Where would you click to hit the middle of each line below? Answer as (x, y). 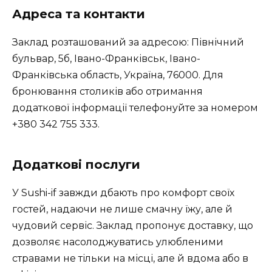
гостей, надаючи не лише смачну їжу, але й (122, 209)
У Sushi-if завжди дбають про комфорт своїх (123, 193)
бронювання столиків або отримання (107, 92)
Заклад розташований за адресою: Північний (128, 42)
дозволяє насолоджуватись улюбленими (118, 242)
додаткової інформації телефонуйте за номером (135, 108)
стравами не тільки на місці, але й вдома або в (130, 259)
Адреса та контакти (79, 14)
